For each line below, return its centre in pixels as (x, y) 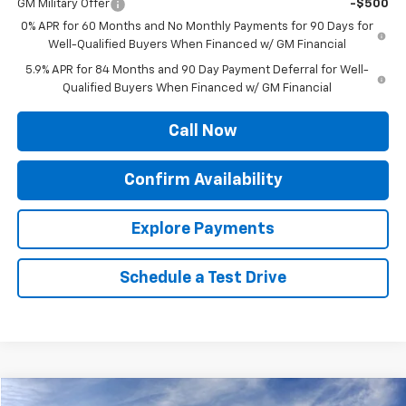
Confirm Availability (203, 180)
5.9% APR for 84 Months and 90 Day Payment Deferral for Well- (197, 70)
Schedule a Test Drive (203, 278)
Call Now (203, 131)
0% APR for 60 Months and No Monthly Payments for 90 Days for (198, 26)
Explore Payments (203, 229)
